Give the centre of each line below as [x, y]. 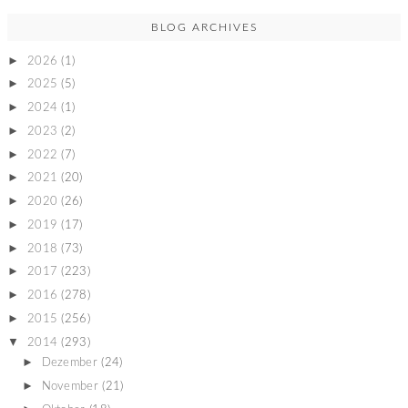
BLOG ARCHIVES [204, 28]
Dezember [69, 363]
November [70, 386]
